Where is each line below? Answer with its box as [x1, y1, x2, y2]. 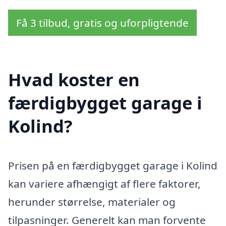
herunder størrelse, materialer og [8, 195, 176, 209]
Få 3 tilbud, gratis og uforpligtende [16, 15, 189, 30]
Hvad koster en [8, 68, 140, 92]
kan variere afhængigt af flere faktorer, [8, 177, 201, 191]
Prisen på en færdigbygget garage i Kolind [8, 158, 217, 173]
